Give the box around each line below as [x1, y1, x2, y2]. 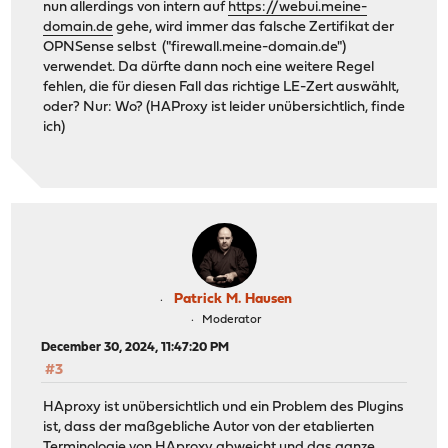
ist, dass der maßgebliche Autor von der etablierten [43, 419, 375, 435]
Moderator [202, 314, 261, 327]
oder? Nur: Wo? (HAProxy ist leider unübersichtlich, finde [43, 99, 406, 115]
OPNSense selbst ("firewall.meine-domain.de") [43, 39, 347, 55]
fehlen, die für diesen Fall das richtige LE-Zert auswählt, [43, 79, 400, 95]
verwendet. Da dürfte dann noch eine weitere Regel [43, 59, 375, 75]
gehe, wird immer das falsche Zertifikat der [113, 19, 395, 35]
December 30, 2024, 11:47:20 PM [41, 341, 230, 355]
